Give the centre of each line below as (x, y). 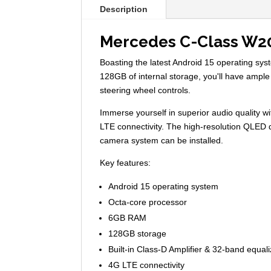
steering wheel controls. (145, 90)
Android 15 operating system (164, 186)
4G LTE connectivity (147, 265)
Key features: (126, 162)
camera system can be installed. (162, 140)
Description (124, 9)
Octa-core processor (148, 202)
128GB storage (138, 233)
